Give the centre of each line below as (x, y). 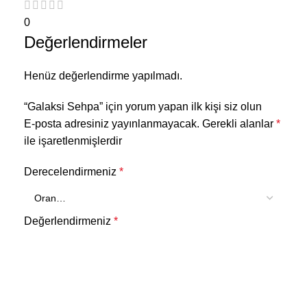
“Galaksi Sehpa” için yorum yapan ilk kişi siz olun (143, 106)
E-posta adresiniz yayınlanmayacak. (112, 123)
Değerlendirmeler (86, 42)
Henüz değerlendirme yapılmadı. (103, 75)
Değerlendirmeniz (69, 221)
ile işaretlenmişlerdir (73, 140)
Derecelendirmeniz (72, 171)
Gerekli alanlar (239, 123)
